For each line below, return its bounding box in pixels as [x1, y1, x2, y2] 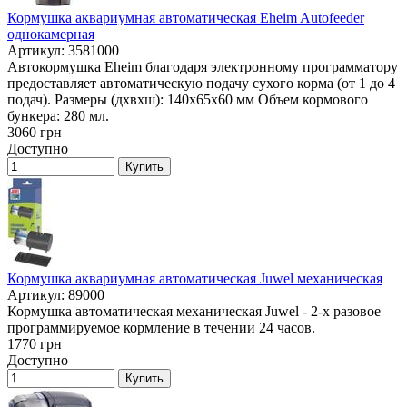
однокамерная [7, 26, 94, 43]
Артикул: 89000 [7, 287, 104, 303]
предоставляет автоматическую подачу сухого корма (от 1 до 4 [7, 75, 395, 92]
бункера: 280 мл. [7, 108, 109, 124]
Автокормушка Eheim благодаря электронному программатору [7, 59, 398, 75]
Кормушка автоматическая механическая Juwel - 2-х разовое [7, 303, 381, 320]
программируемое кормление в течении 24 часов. [7, 320, 315, 336]
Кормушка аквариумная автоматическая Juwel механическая [7, 271, 382, 287]
